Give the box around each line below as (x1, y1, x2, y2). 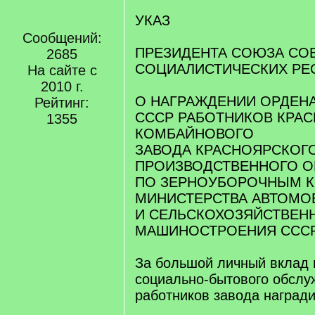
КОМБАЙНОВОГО (135, 126, 254, 141)
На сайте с (27, 63, 97, 78)
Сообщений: (22, 30, 102, 46)
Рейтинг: (34, 95, 89, 110)
